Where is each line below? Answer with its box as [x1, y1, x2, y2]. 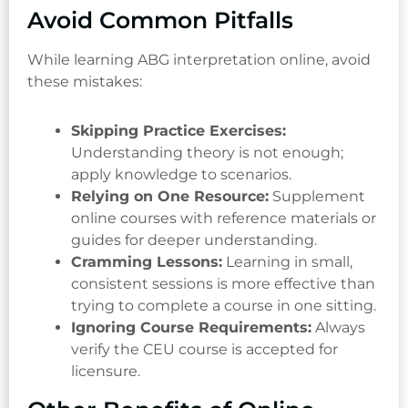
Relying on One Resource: [71, 187, 269, 205]
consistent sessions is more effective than [71, 274, 375, 292]
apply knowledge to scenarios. [71, 165, 291, 183]
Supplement [269, 187, 365, 205]
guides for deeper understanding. [71, 230, 317, 249]
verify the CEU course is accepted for [71, 340, 338, 358]
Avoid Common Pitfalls [27, 5, 293, 34]
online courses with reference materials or [71, 209, 376, 227]
